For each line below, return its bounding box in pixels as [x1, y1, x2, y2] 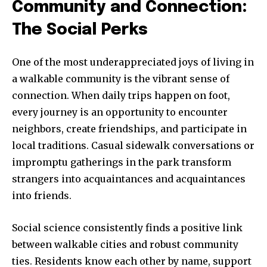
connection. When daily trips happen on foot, [12, 89, 230, 102]
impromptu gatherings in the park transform [12, 156, 231, 169]
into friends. [12, 190, 72, 202]
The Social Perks [12, 22, 148, 39]
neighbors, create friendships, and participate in [12, 123, 247, 135]
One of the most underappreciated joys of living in [12, 56, 254, 69]
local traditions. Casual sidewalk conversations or [12, 139, 254, 152]
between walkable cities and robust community [12, 238, 238, 251]
